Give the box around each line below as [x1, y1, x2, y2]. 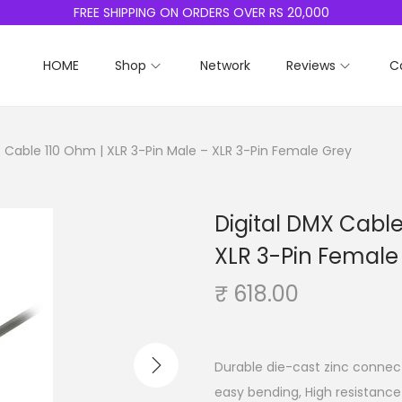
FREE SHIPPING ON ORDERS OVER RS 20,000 [73, 4, 329, 22]
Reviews [286, 57, 336, 74]
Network [200, 57, 250, 74]
